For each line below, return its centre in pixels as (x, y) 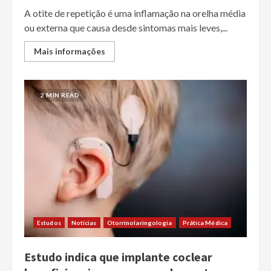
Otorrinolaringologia (139, 223)
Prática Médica (205, 223)
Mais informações (70, 51)
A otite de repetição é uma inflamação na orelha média (135, 13)
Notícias (84, 223)
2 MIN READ (60, 95)
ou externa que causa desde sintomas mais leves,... (126, 28)
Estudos (49, 223)
